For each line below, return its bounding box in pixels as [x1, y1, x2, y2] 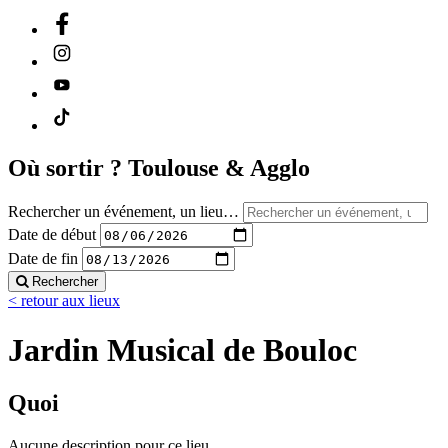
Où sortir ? [8, 155, 128, 182]
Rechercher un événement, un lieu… [8, 203, 239, 221]
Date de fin [8, 249, 78, 267]
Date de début [8, 225, 96, 243]
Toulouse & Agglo [128, 155, 310, 182]
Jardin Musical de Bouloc [8, 331, 357, 368]
